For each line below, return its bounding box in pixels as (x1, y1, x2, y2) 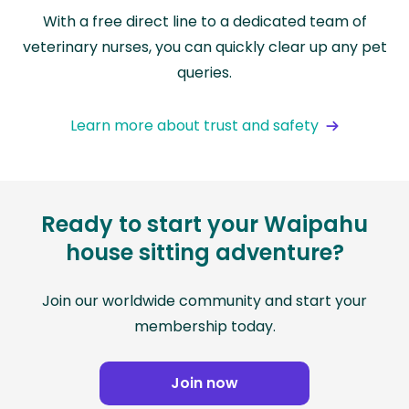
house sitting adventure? (65, 237, 344, 268)
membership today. (133, 316, 276, 338)
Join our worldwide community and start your (42, 290, 367, 312)
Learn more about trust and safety (70, 115, 319, 137)
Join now (171, 372, 238, 394)
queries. (177, 62, 232, 84)
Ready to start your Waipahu (41, 209, 368, 240)
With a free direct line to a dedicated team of (42, 11, 367, 33)
